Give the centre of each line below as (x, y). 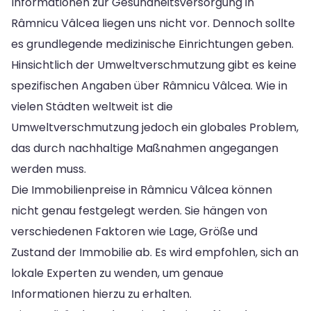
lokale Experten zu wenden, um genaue (117, 273)
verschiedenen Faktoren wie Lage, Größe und (134, 231)
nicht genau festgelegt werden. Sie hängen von (139, 210)
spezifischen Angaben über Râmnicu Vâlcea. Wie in (149, 85)
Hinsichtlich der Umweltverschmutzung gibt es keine (154, 65)
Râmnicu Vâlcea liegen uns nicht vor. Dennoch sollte (153, 23)
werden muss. (49, 169)
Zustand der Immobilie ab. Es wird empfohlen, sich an (155, 252)
